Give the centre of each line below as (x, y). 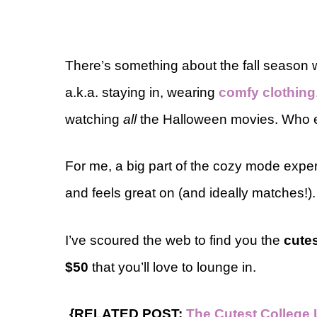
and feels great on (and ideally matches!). (190, 193)
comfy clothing (267, 92)
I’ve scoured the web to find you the (174, 240)
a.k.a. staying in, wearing (142, 92)
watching (94, 119)
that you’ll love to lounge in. (172, 267)
